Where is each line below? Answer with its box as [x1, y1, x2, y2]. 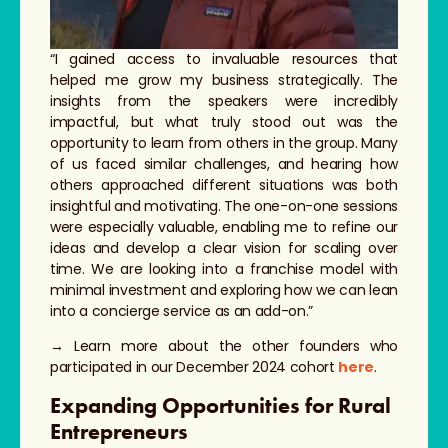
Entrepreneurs [50, 416, 188, 446]
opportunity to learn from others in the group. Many [50, 133, 398, 154]
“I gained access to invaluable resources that [50, 49, 398, 70]
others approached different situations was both [50, 175, 398, 196]
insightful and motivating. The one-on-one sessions [50, 196, 398, 217]
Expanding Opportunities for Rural [50, 390, 391, 420]
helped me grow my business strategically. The [50, 70, 398, 91]
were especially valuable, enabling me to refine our [50, 217, 398, 238]
